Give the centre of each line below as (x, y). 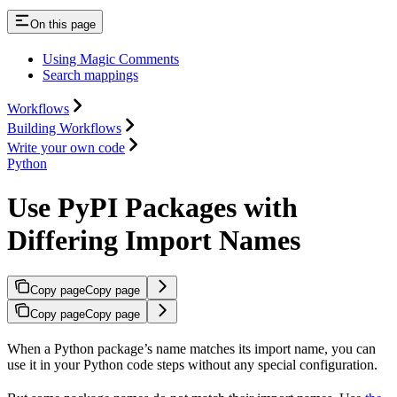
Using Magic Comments (111, 59)
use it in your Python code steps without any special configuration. (192, 365)
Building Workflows (64, 128)
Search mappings (90, 75)
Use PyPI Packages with (152, 207)
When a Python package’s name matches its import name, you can (191, 349)
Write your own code (66, 148)
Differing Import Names (154, 240)
